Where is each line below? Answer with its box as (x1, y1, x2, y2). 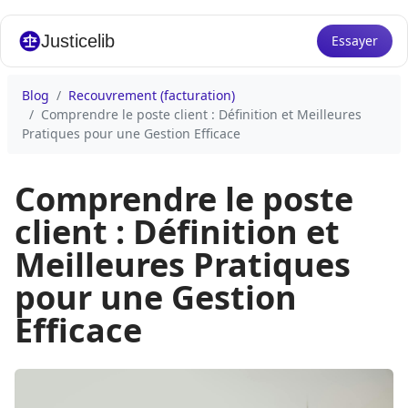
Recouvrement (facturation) (68, 87, 235, 104)
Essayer (331, 32, 378, 49)
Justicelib (41, 31, 115, 51)
